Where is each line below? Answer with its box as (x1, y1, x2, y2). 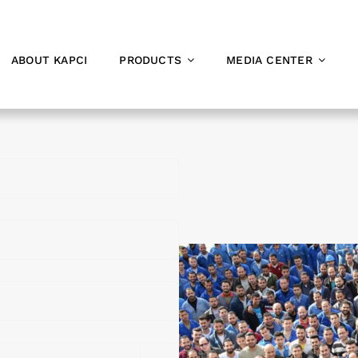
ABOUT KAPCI (11, 54, 88, 66)
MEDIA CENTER (226, 54, 312, 66)
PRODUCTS (119, 54, 182, 66)
